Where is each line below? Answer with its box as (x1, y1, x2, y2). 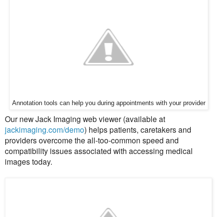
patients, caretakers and (109, 124, 191, 135)
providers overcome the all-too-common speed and (5, 134, 179, 145)
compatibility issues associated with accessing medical (5, 145, 193, 156)
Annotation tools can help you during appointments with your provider (12, 99, 205, 107)
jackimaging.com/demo (5, 124, 84, 135)
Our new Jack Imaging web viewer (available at (5, 113, 165, 124)
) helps (84, 124, 109, 135)
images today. (5, 155, 54, 167)
